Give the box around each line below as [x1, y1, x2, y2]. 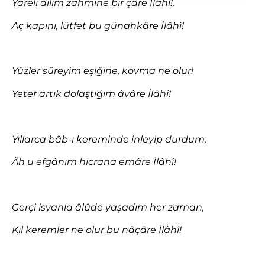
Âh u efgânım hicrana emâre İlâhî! [12, 156, 176, 167]
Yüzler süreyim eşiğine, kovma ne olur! [12, 65, 193, 77]
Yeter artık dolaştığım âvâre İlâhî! [12, 88, 171, 99]
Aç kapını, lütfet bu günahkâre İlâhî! [12, 20, 184, 31]
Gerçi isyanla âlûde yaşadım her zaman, [12, 201, 204, 213]
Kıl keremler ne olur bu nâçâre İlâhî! [12, 224, 182, 236]
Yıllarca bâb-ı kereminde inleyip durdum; [12, 133, 206, 145]
